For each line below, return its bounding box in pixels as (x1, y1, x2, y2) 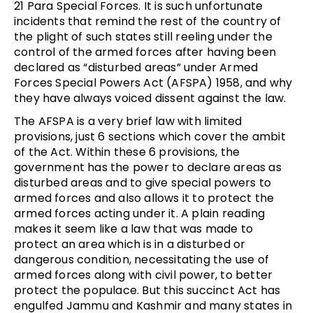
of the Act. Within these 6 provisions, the (14, 143, 240, 160)
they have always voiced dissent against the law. (14, 89, 286, 106)
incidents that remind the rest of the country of (14, 13, 282, 29)
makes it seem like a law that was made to (14, 220, 254, 237)
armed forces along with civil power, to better (14, 266, 273, 283)
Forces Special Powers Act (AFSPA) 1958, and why (14, 74, 293, 91)
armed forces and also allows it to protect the (14, 189, 275, 206)
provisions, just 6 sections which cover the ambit (14, 128, 286, 145)
